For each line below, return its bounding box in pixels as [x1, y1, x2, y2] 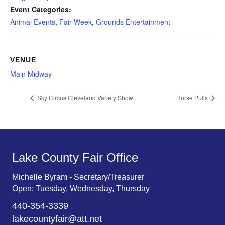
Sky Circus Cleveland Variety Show [36, 93, 133, 102]
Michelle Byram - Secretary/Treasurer [12, 172, 144, 181]
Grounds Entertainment [96, 16, 170, 27]
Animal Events [10, 16, 55, 27]
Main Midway [10, 68, 52, 79]
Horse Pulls [176, 93, 209, 102]
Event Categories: [10, 4, 71, 14]
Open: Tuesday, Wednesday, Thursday [12, 184, 150, 193]
